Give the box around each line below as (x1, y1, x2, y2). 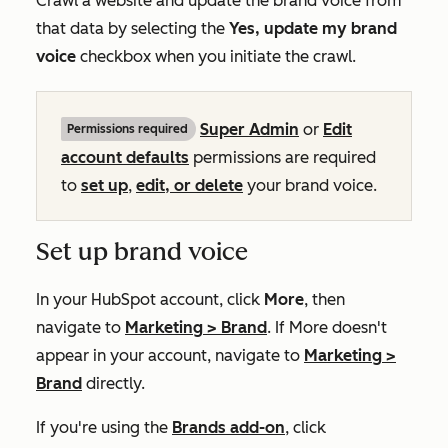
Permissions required (67, 122, 188, 136)
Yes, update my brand (229, 19, 397, 38)
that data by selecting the (36, 19, 229, 38)
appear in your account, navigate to (36, 346, 304, 365)
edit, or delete (136, 176, 243, 195)
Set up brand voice (36, 237, 254, 266)
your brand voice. (243, 176, 381, 195)
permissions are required (189, 148, 376, 167)
